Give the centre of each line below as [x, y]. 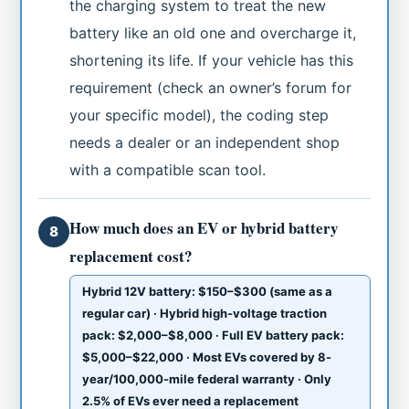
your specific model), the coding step [199, 115]
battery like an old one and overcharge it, [213, 32]
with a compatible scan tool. [168, 169]
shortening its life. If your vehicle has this [212, 60]
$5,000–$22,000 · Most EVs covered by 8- [207, 357]
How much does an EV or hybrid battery [204, 227]
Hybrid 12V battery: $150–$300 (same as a [208, 291]
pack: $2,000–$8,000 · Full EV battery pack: [214, 335]
